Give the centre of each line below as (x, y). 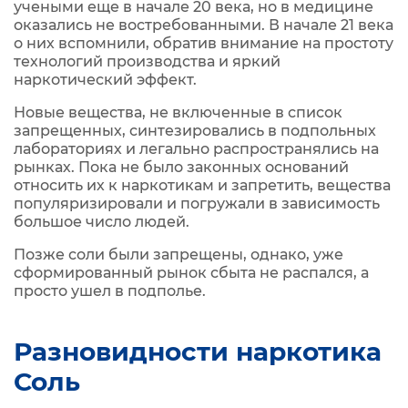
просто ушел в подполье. (110, 291)
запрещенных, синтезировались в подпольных (195, 131)
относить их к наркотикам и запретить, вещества (202, 185)
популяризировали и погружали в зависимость (197, 204)
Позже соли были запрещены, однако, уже (178, 255)
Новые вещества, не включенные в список (178, 112)
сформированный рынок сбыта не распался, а (191, 273)
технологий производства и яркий (147, 61)
